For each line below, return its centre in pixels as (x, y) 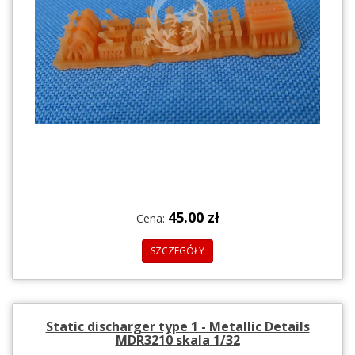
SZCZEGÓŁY (177, 250)
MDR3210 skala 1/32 (177, 340)
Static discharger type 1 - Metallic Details (177, 326)
